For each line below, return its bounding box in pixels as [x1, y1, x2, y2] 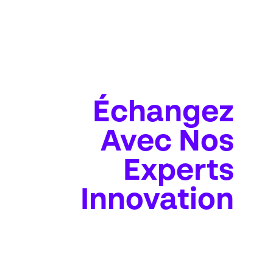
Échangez [93, 98, 234, 128]
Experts [123, 157, 234, 186]
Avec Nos [101, 127, 234, 157]
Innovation [80, 186, 234, 216]
